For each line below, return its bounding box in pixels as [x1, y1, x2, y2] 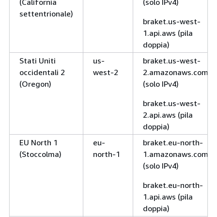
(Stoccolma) [19, 149, 62, 159]
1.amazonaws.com [143, 149, 208, 159]
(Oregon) [19, 78, 51, 89]
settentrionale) [19, 8, 73, 18]
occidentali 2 [19, 67, 65, 77]
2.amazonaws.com [143, 67, 208, 77]
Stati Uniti [19, 55, 56, 65]
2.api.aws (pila [143, 109, 193, 120]
